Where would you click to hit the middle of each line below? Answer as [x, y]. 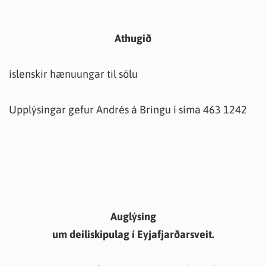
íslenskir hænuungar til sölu [73, 74]
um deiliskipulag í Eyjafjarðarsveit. [133, 234]
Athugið [133, 38]
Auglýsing [133, 216]
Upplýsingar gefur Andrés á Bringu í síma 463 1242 [128, 110]
